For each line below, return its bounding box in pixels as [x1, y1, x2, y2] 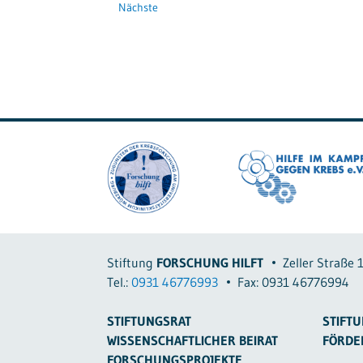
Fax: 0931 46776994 [237, 273, 349, 290]
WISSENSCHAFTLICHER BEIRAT [107, 331, 278, 348]
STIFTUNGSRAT [107, 312, 191, 329]
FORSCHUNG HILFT [156, 254, 263, 271]
